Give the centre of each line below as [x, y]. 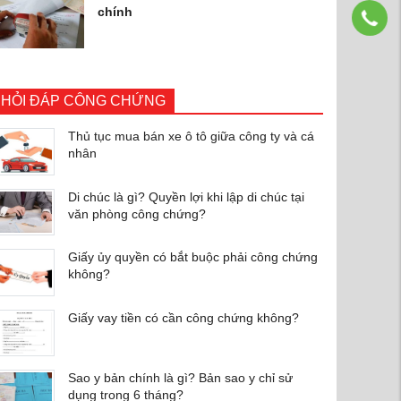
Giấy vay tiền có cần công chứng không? [183, 317]
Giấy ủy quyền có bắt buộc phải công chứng [192, 257]
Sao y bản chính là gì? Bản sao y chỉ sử [180, 378]
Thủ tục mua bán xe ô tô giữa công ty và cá [191, 137]
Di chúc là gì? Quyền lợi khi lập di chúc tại [186, 196]
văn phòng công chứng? [137, 213]
